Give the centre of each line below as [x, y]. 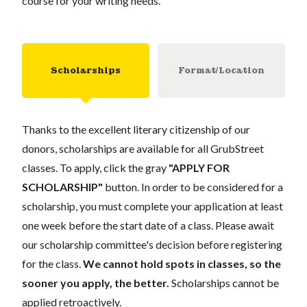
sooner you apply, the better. [97, 283]
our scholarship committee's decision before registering [152, 244]
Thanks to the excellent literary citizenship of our [136, 129]
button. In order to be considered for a [193, 187]
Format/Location [221, 71]
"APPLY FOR [199, 168]
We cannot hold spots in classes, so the [182, 263]
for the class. [52, 263]
